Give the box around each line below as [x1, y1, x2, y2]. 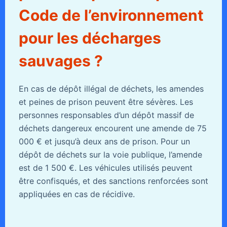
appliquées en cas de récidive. [18, 189, 135, 200]
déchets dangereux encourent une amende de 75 [18, 123, 207, 134]
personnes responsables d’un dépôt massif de [18, 110, 194, 121]
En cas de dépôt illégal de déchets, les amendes [18, 84, 204, 94]
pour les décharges [18, 29, 161, 48]
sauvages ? [18, 52, 103, 70]
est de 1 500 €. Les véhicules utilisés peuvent [18, 163, 193, 173]
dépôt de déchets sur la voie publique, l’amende [18, 149, 202, 160]
